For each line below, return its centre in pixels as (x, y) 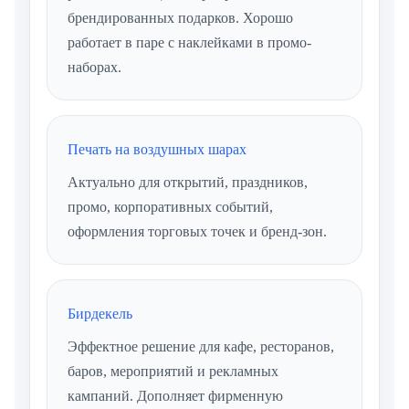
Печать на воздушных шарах (157, 150)
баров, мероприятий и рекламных (173, 372)
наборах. (94, 68)
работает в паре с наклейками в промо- (189, 43)
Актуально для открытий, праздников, (188, 183)
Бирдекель (100, 314)
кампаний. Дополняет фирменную (175, 396)
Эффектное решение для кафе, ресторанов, (201, 347)
